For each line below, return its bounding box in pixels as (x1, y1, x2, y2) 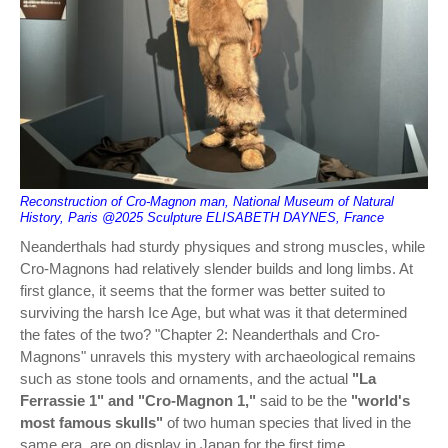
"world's (351, 391, 410, 409)
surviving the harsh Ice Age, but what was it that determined (20, 303, 407, 321)
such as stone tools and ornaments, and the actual (20, 369, 352, 387)
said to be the (256, 391, 351, 409)
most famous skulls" (20, 413, 163, 431)
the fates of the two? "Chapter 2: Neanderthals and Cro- (20, 325, 380, 343)
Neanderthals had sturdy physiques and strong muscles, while (20, 237, 425, 255)
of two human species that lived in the (163, 413, 411, 431)
